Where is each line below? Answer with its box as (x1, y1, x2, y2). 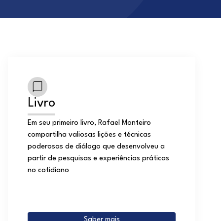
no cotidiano (28, 167, 69, 174)
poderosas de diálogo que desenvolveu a (28, 143, 165, 150)
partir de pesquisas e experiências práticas (28, 155, 169, 162)
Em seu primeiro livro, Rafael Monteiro (28, 119, 151, 127)
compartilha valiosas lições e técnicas (28, 131, 151, 139)
